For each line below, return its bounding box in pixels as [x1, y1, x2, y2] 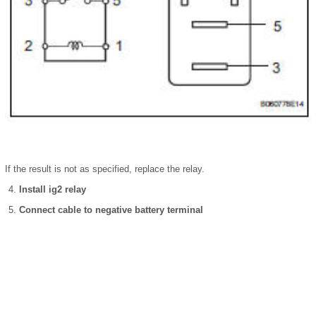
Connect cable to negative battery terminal [19, 204, 203, 215]
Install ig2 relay [19, 183, 86, 195]
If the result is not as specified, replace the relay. [5, 163, 205, 174]
